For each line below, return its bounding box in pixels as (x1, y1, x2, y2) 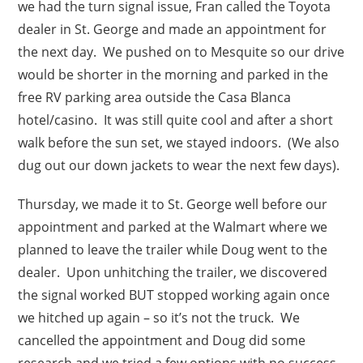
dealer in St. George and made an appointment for (18, 19, 327, 38)
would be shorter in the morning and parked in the (18, 65, 329, 83)
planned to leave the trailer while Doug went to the (18, 240, 328, 258)
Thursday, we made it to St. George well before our (18, 194, 328, 213)
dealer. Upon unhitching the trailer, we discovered (18, 263, 328, 281)
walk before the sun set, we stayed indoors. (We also (18, 133, 340, 152)
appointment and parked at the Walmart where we (18, 217, 328, 236)
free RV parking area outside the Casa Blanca (18, 88, 292, 106)
